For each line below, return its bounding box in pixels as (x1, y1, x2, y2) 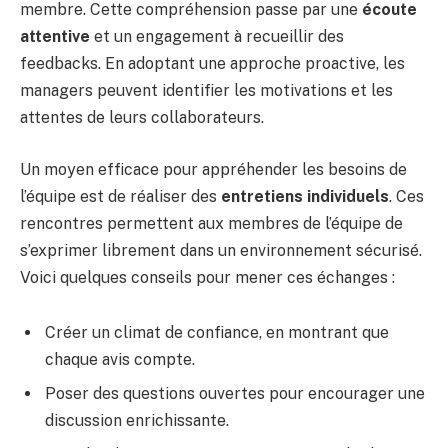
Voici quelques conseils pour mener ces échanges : (20, 267, 395, 287)
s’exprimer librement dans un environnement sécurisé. (20, 240, 422, 260)
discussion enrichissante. (45, 411, 229, 431)
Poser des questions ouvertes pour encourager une (45, 384, 425, 404)
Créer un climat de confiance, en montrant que (45, 323, 389, 343)
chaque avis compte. (45, 350, 195, 370)
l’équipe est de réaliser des (20, 186, 221, 206)
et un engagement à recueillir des (90, 26, 344, 46)
